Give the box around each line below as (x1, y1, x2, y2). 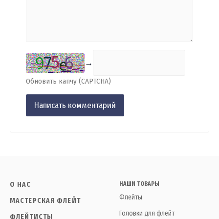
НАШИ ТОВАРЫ (119, 180, 159, 188)
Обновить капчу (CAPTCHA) (26, 77, 111, 86)
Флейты (119, 193, 142, 202)
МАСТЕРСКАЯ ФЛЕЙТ (10, 197, 81, 205)
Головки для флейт (119, 209, 175, 218)
